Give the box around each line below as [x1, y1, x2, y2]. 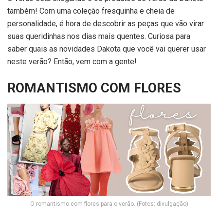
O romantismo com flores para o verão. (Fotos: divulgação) [30, 200, 188, 207]
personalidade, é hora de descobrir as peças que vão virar [7, 19, 204, 29]
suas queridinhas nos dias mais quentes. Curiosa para [7, 32, 190, 41]
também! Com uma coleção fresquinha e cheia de [7, 6, 175, 16]
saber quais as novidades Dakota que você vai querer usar [7, 44, 206, 54]
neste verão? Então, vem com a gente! [7, 57, 137, 67]
